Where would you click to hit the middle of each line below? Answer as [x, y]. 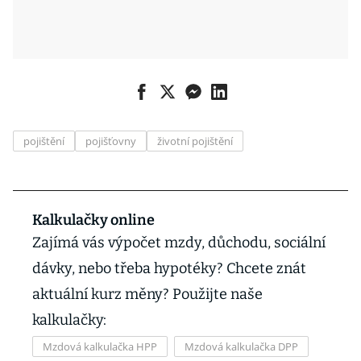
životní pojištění [195, 141]
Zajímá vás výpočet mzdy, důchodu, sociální [179, 243]
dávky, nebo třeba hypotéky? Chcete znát [169, 268]
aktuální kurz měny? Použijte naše [147, 294]
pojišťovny [111, 141]
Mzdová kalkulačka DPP [241, 346]
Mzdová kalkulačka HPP [100, 346]
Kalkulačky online [93, 220]
